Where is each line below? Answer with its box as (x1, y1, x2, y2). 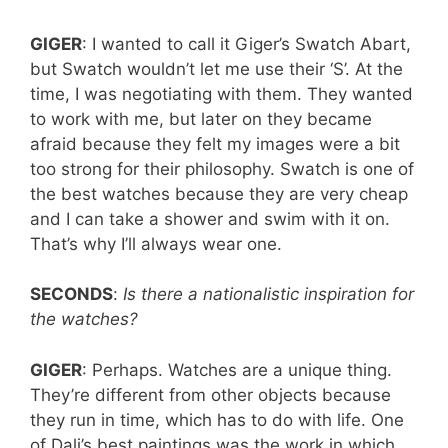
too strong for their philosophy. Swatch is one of (30, 158, 414, 179)
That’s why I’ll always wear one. (30, 233, 282, 254)
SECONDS (30, 284, 113, 305)
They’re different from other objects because (30, 384, 391, 405)
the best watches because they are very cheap (30, 183, 408, 204)
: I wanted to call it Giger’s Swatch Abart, (82, 33, 411, 54)
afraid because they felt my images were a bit (30, 133, 400, 154)
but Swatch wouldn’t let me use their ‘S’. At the (30, 58, 403, 79)
